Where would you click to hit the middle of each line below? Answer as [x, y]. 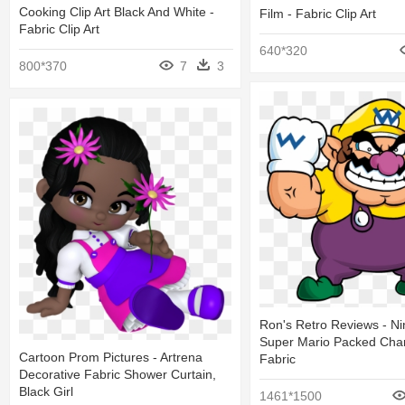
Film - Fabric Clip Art [318, 13]
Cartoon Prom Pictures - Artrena [111, 358]
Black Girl [46, 392]
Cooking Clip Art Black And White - [117, 12]
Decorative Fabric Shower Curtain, [118, 375]
